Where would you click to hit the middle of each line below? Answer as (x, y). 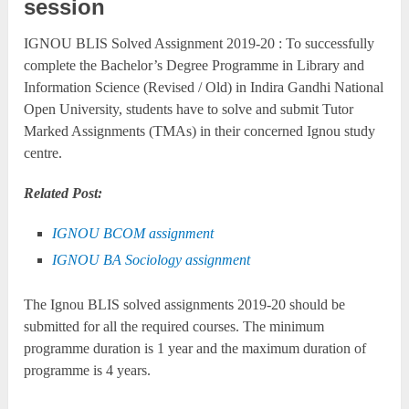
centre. (43, 152)
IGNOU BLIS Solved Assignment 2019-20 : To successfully (199, 43)
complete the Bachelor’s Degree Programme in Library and (194, 65)
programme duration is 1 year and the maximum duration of (195, 348)
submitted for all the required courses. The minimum (174, 326)
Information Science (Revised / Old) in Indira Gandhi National (204, 87)
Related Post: (63, 193)
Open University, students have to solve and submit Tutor (189, 109)
